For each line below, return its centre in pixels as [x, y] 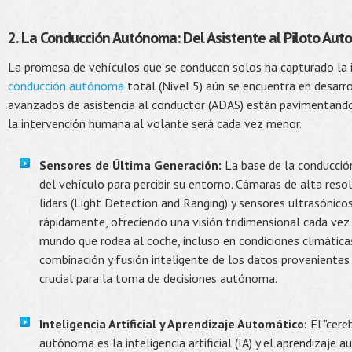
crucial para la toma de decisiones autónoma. [158, 278]
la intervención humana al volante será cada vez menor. [155, 123]
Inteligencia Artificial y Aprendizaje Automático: [173, 324]
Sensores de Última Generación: [130, 165]
